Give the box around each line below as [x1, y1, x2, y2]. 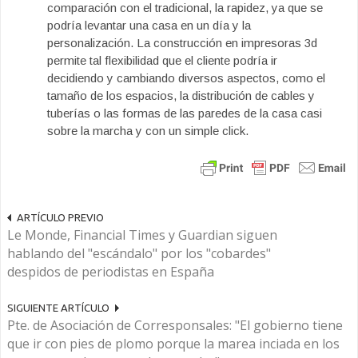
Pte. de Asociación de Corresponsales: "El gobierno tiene [7, 316, 343, 334]
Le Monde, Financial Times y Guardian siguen [7, 226, 277, 244]
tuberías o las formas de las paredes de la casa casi [47, 106, 322, 120]
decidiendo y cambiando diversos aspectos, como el [47, 71, 325, 85]
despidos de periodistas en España [7, 263, 214, 280]
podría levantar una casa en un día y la [47, 18, 251, 32]
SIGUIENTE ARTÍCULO [7, 302, 109, 313]
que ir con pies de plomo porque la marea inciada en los [7, 335, 340, 352]
